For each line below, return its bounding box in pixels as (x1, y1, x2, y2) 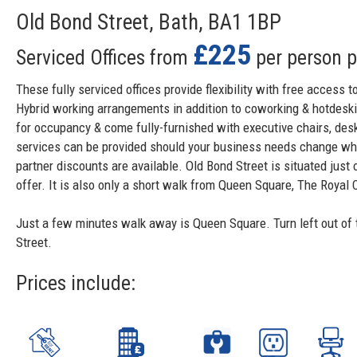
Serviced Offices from (16, 45, 193, 70)
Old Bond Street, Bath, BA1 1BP (16, 10, 281, 36)
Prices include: (16, 271, 135, 296)
